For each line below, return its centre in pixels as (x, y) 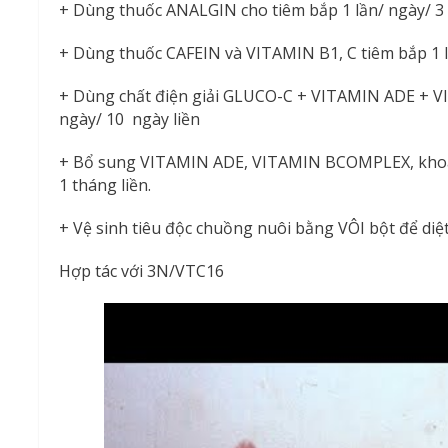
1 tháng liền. (105, 184)
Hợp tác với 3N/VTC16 (142, 270)
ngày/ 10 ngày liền (130, 118)
